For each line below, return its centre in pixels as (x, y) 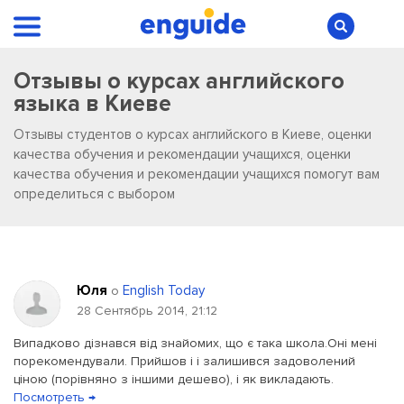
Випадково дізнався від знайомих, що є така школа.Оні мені (195, 343)
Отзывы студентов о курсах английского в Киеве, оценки (193, 134)
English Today (164, 290)
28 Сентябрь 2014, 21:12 (147, 311)
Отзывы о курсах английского (179, 81)
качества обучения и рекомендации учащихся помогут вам (197, 174)
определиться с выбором (94, 194)
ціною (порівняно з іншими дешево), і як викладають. (174, 379)
